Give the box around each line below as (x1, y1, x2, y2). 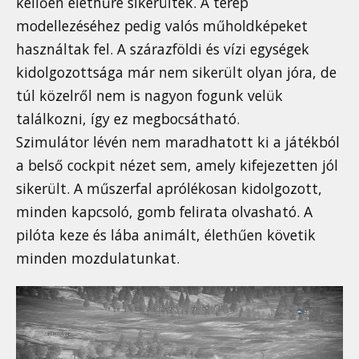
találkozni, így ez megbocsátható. (16, 108, 240, 128)
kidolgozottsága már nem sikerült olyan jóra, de (16, 62, 337, 82)
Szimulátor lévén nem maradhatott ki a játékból (16, 131, 340, 151)
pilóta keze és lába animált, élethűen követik (16, 224, 316, 244)
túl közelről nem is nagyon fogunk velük (16, 85, 283, 105)
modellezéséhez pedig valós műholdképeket (16, 15, 308, 35)
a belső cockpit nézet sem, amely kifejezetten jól (16, 155, 338, 175)
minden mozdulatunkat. (16, 248, 179, 268)
